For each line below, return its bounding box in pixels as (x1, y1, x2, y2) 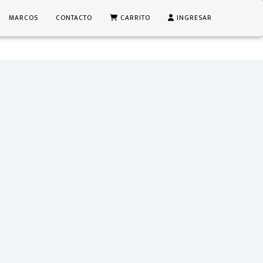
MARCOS (9, 12, 38, 23)
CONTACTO (56, 12, 92, 23)
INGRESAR (174, 12, 212, 23)
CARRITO (118, 12, 150, 23)
